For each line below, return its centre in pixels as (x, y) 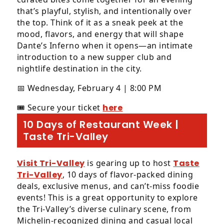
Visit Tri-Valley (51, 163)
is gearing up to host (129, 163)
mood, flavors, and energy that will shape (100, 34)
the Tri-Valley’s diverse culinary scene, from (104, 209)
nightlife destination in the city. (79, 68)
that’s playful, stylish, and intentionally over (104, 11)
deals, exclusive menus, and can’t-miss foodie (108, 186)
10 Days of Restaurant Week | (101, 124)
